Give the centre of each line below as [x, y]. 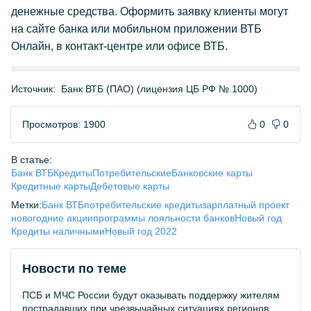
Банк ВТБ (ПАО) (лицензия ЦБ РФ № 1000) [159, 89]
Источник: [33, 89]
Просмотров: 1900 [64, 124]
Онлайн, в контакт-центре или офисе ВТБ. [119, 46]
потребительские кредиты [143, 205]
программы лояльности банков [164, 218]
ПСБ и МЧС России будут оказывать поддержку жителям [151, 295]
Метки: [26, 205]
